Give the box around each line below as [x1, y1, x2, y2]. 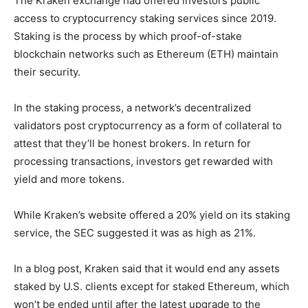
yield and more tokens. [14, 172, 124, 186]
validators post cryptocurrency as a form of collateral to [14, 118, 282, 132]
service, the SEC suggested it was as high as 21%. [14, 225, 256, 239]
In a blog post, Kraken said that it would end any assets [14, 261, 280, 275]
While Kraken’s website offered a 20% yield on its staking [14, 208, 290, 221]
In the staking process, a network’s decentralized [14, 100, 251, 114]
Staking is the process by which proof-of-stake [14, 29, 242, 43]
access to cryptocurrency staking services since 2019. [14, 11, 276, 25]
